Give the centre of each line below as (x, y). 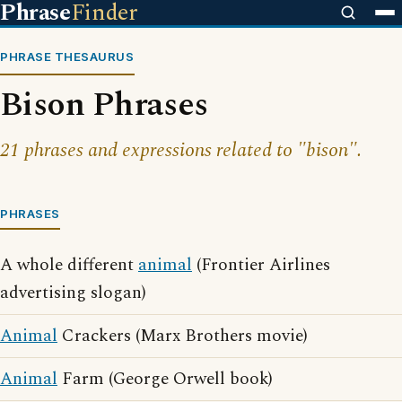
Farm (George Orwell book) (165, 379)
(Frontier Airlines (261, 265)
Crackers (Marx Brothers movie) (183, 336)
